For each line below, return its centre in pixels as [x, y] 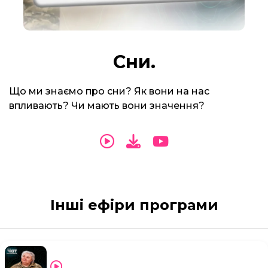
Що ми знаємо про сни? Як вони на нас [109, 91]
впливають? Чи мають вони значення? [107, 106]
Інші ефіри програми [134, 205]
